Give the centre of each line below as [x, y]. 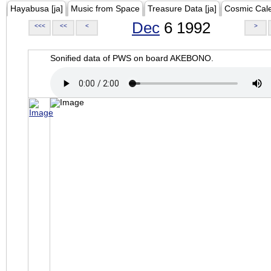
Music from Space [105, 8]
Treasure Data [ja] [182, 8]
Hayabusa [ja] [37, 8]
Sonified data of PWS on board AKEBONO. [132, 58]
